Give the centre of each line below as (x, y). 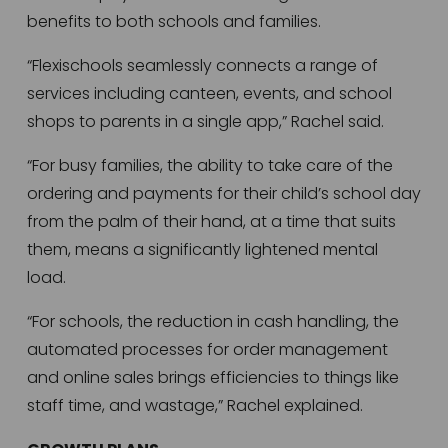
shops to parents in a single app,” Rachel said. (207, 122)
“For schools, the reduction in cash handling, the (212, 322)
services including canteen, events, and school (209, 94)
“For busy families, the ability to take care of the (209, 166)
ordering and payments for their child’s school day (223, 194)
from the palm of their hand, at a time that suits (211, 222)
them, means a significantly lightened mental (202, 250)
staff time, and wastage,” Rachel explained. (198, 406)
